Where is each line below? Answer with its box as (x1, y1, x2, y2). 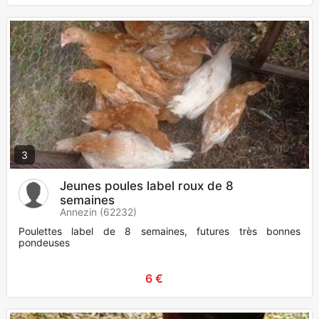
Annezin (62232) (60, 206, 137, 219)
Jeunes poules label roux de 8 (60, 179, 234, 194)
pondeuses (19, 236, 70, 249)
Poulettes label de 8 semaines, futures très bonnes (19, 225, 300, 238)
